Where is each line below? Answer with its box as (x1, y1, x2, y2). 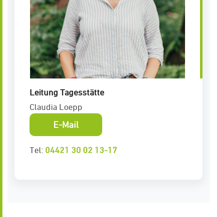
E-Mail (53, 119, 78, 130)
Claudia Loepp (30, 102, 82, 112)
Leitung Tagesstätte (30, 87, 104, 98)
